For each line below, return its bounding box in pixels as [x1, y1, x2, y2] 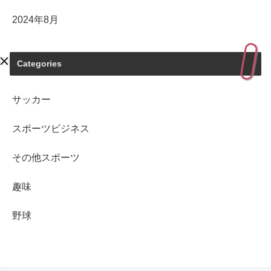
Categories [17, 58, 62, 68]
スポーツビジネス [12, 123, 90, 134]
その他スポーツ [12, 152, 80, 163]
